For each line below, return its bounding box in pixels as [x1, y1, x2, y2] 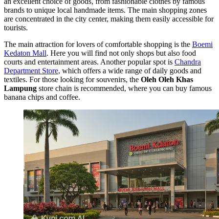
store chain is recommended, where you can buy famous [37, 84, 212, 92]
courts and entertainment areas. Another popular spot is [4, 57, 175, 66]
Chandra [175, 57, 201, 66]
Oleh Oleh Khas [141, 75, 193, 84]
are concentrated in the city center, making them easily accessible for [4, 14, 214, 23]
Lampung [4, 84, 37, 92]
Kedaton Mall [4, 48, 46, 57]
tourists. [4, 23, 28, 32]
